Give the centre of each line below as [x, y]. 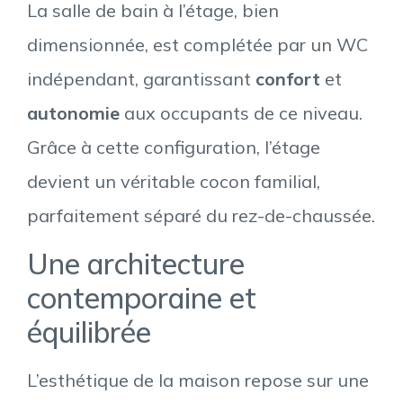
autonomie [73, 113]
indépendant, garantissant [141, 79]
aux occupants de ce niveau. [241, 113]
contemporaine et [142, 297]
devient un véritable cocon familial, [174, 182]
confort [288, 79]
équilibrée [89, 331]
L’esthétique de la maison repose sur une [198, 380]
